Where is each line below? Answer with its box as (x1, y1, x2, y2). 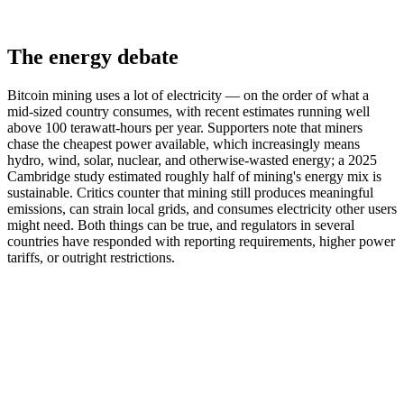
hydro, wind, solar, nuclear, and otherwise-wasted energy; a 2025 (7, 151, 377, 168)
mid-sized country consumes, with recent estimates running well (7, 103, 370, 119)
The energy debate (7, 44, 179, 69)
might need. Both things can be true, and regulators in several (7, 216, 354, 233)
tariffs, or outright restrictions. (7, 249, 175, 265)
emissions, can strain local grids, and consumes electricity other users (7, 200, 397, 216)
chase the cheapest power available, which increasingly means (7, 135, 360, 151)
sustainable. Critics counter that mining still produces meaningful (7, 184, 373, 200)
